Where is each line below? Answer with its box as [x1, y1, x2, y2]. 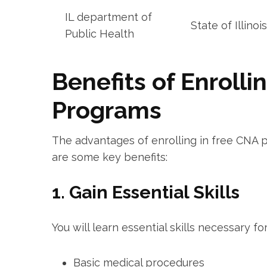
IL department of [64, 11, 152, 24]
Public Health [64, 27, 134, 41]
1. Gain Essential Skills [52, 182, 240, 203]
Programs [52, 96, 162, 125]
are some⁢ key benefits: [52, 151, 167, 164]
